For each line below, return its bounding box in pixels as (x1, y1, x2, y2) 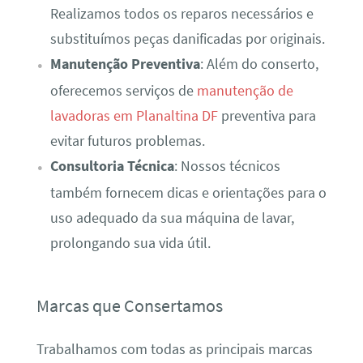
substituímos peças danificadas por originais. (49, 29, 325, 48)
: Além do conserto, (199, 54, 318, 73)
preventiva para (217, 106, 316, 125)
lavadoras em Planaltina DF (49, 106, 218, 125)
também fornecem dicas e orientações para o (49, 183, 327, 202)
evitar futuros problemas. (49, 131, 205, 150)
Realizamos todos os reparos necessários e (49, 4, 314, 23)
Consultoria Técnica (49, 156, 174, 175)
